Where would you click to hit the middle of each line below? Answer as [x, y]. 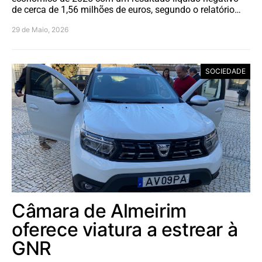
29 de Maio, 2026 [40, 29]
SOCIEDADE [225, 71]
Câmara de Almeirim [99, 211]
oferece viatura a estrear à [125, 229]
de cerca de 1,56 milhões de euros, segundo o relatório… [126, 9]
